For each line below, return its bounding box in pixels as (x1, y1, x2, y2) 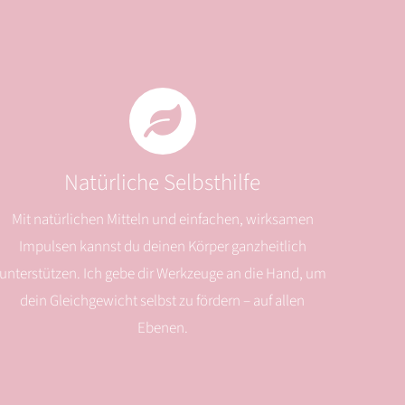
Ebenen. (137, 317, 188, 340)
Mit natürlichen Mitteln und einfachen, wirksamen (11, 209, 314, 231)
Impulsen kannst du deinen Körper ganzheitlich (18, 236, 306, 259)
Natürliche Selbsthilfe (64, 166, 261, 200)
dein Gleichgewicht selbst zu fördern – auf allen (20, 290, 306, 313)
